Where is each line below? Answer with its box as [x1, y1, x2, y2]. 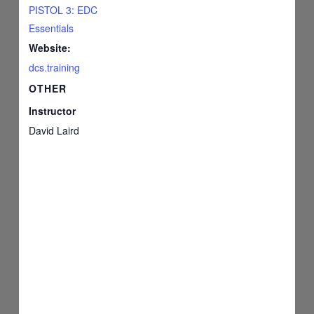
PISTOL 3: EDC [29, 2, 98, 17]
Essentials [29, 20, 74, 35]
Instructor [29, 103, 76, 118]
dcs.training [29, 60, 81, 74]
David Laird [29, 123, 80, 137]
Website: [29, 40, 71, 55]
